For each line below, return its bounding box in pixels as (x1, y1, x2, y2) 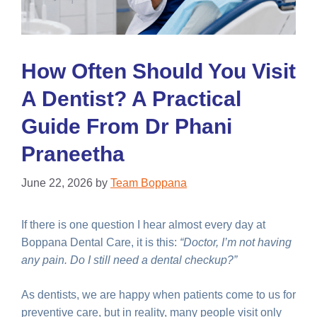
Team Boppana (110, 176, 187, 189)
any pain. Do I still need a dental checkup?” (21, 253, 237, 266)
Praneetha (21, 142, 125, 166)
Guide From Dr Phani (21, 114, 232, 138)
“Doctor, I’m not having (180, 236, 292, 248)
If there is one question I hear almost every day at (21, 218, 265, 231)
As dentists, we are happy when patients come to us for (21, 288, 296, 301)
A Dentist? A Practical (21, 86, 241, 110)
